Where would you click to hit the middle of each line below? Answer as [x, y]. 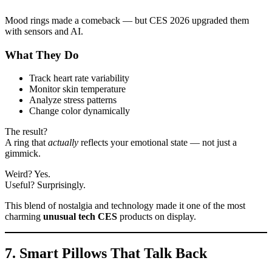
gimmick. [23, 154]
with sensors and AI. [44, 31]
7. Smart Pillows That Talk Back [106, 253]
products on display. [157, 217]
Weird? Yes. [28, 174]
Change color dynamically [80, 111]
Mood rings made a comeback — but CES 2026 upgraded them [127, 20]
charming [24, 217]
